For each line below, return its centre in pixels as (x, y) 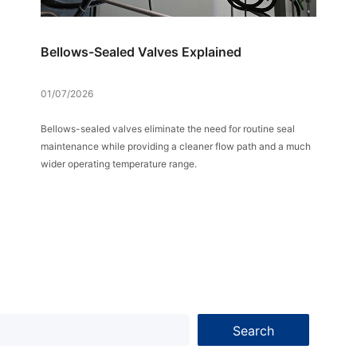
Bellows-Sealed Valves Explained (141, 51)
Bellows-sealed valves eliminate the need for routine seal (167, 128)
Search (253, 331)
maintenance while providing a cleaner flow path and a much (175, 146)
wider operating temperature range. (118, 163)
